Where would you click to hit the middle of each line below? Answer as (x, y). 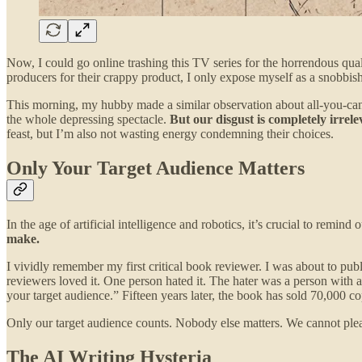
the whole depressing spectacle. (88, 120)
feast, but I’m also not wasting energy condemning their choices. (170, 134)
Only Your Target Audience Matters (156, 168)
